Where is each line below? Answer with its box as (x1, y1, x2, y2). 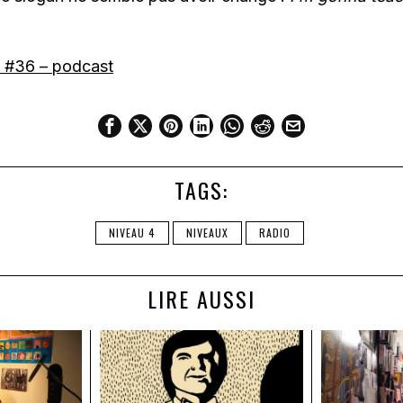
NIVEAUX (186, 225, 228, 241)
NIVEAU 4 (109, 225, 156, 241)
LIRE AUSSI (148, 282, 255, 316)
